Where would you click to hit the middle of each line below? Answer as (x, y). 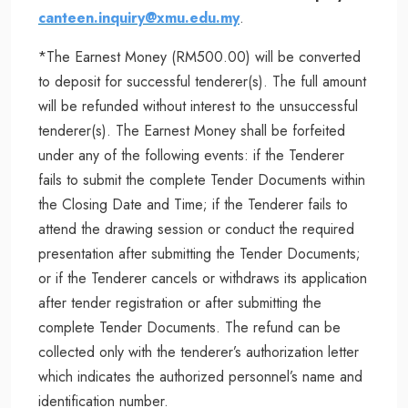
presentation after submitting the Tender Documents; (199, 253)
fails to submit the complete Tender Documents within (202, 179)
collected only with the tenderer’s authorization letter (199, 352)
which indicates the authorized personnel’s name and (200, 376)
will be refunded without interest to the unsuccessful (198, 106)
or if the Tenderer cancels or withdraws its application (203, 278)
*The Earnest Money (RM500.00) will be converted (199, 56)
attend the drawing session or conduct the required (196, 229)
